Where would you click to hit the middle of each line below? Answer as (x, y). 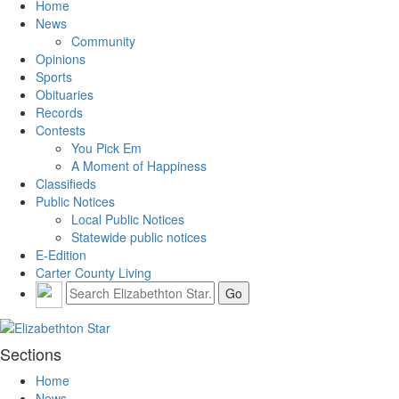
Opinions (61, 58)
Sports (54, 76)
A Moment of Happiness (139, 165)
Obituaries (65, 94)
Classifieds (66, 183)
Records (59, 112)
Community (103, 41)
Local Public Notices (128, 219)
